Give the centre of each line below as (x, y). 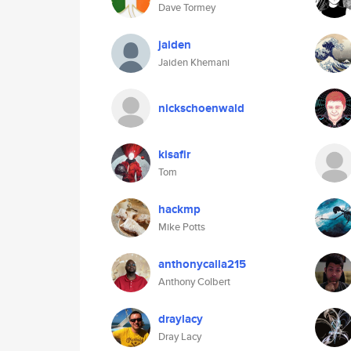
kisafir (174, 154)
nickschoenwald (201, 108)
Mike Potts (182, 227)
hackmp (179, 209)
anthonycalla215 (202, 264)
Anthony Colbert (194, 282)
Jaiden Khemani (194, 62)
